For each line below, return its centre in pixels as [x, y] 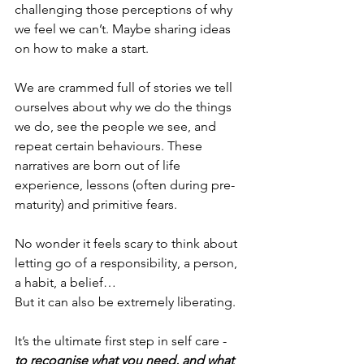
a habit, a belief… [65, 282]
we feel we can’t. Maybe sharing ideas [124, 28]
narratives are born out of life [99, 165]
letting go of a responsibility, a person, [128, 262]
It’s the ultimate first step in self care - [122, 340]
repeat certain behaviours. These [110, 145]
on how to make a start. [83, 48]
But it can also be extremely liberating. [127, 301]
